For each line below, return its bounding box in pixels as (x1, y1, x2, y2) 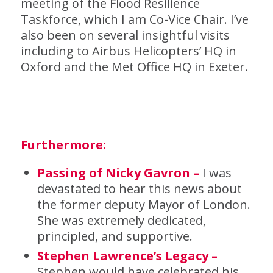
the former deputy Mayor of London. (37, 196, 250, 213)
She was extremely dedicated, (37, 212, 206, 229)
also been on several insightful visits (20, 27, 230, 43)
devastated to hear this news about (37, 180, 242, 197)
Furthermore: (20, 136, 106, 153)
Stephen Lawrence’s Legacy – (37, 247, 218, 264)
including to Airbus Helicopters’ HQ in (20, 43, 236, 59)
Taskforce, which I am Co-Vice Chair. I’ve (20, 11, 249, 27)
